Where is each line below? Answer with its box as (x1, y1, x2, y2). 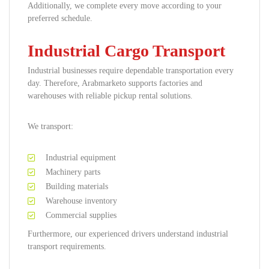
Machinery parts (46, 168, 100, 177)
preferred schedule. (28, 14, 92, 23)
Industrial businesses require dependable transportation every (28, 66, 234, 75)
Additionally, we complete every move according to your (28, 1, 222, 10)
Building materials (46, 182, 108, 191)
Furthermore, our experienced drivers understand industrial (28, 229, 228, 238)
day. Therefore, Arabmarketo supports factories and (28, 79, 202, 88)
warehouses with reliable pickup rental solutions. (28, 91, 193, 100)
